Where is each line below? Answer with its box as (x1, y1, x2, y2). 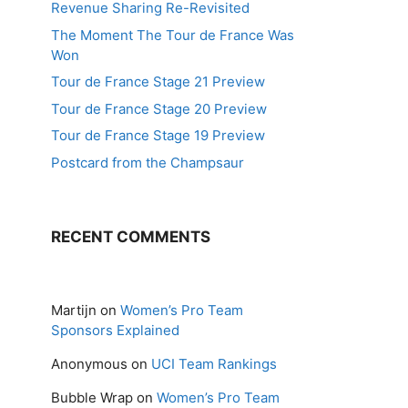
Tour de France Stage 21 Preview (51, 73, 265, 90)
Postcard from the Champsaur (51, 153, 244, 171)
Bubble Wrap (51, 388, 133, 406)
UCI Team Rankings (151, 354, 277, 372)
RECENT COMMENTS (51, 227, 210, 246)
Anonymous (51, 354, 127, 372)
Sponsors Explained (51, 321, 179, 339)
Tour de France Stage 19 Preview (51, 127, 265, 144)
